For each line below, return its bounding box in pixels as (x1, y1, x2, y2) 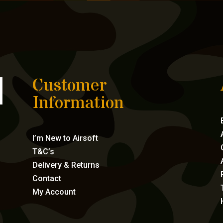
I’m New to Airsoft (32, 133, 98, 143)
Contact (32, 174, 61, 184)
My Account (32, 187, 76, 197)
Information (32, 91, 124, 115)
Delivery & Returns (32, 160, 100, 170)
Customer (32, 73, 107, 98)
